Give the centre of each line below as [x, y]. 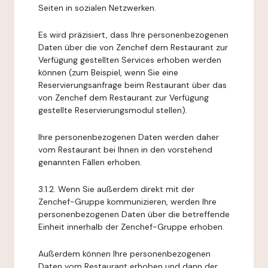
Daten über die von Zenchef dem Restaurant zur [133, 47]
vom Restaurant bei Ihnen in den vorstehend [125, 150]
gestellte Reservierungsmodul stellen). [113, 110]
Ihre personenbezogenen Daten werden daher [129, 137]
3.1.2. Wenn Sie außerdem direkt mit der [116, 189]
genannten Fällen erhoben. [90, 162]
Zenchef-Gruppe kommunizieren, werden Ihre [127, 202]
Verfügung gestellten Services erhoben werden [130, 60]
